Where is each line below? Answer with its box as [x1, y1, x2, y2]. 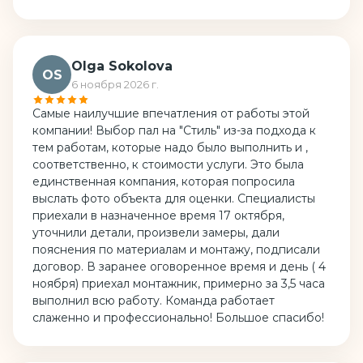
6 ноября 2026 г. [71, 78, 159, 92]
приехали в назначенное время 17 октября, [32, 208, 284, 224]
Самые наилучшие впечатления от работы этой [32, 106, 310, 122]
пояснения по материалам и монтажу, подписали [32, 242, 320, 258]
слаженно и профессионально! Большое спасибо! [32, 310, 324, 326]
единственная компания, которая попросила [32, 174, 295, 190]
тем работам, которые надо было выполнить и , [32, 140, 308, 156]
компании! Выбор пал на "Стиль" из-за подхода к [32, 123, 316, 139]
